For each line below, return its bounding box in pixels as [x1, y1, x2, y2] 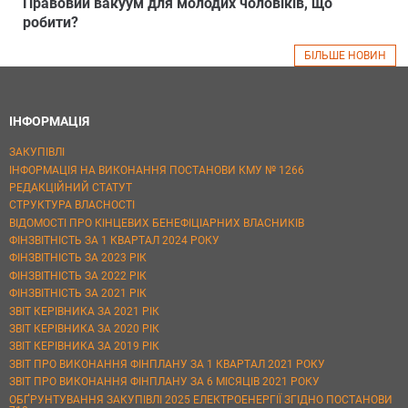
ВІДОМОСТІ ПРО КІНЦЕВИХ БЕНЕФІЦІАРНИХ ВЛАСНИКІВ [9, 216, 304, 229]
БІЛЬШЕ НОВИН [304, 48, 386, 62]
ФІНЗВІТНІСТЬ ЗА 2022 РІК [9, 269, 147, 282]
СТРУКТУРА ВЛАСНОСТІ [9, 199, 135, 212]
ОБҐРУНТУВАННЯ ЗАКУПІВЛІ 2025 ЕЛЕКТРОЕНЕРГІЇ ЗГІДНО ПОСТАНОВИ [9, 393, 393, 406]
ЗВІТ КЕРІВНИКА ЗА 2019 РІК [9, 340, 159, 353]
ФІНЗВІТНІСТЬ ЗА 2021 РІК [9, 287, 147, 301]
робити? [23, 13, 78, 31]
